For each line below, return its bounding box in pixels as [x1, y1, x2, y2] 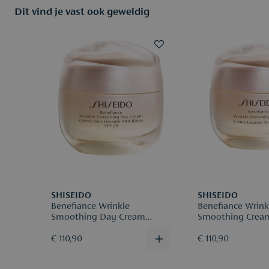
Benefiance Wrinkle [51, 201, 130, 211]
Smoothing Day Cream [51, 212, 145, 222]
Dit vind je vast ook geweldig [14, 7, 150, 18]
